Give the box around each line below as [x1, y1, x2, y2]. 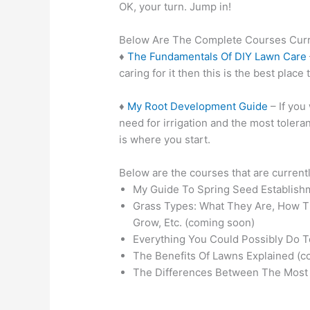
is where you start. [119, 133, 211, 147]
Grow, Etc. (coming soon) [133, 216, 255, 230]
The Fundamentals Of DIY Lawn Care [127, 50, 307, 64]
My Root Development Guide [127, 100, 268, 113]
